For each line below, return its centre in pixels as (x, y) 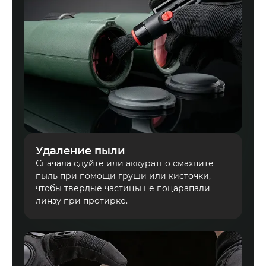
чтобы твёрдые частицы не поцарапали (123, 189)
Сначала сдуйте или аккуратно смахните (125, 164)
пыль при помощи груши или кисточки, (123, 176)
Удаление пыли (80, 151)
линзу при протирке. (82, 201)
